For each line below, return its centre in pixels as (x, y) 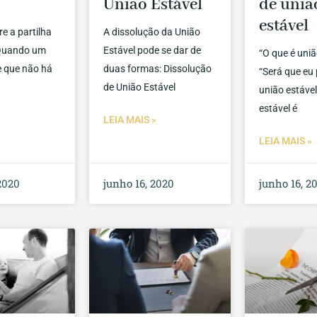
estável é (278, 109)
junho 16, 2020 (139, 184)
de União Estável (140, 87)
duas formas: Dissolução (158, 69)
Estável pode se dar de (152, 51)
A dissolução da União (152, 32)
